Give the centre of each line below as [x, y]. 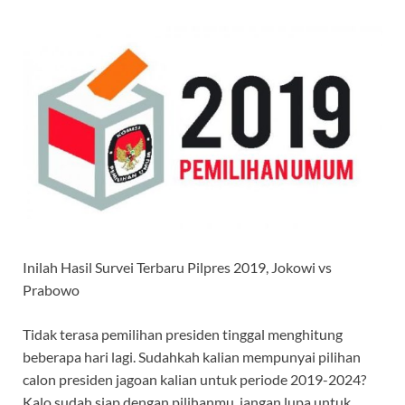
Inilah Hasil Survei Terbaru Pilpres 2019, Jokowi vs [177, 267]
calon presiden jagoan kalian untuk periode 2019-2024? [194, 379]
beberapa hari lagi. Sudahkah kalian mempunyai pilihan [192, 356]
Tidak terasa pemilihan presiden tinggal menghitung [183, 334]
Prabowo [51, 289]
